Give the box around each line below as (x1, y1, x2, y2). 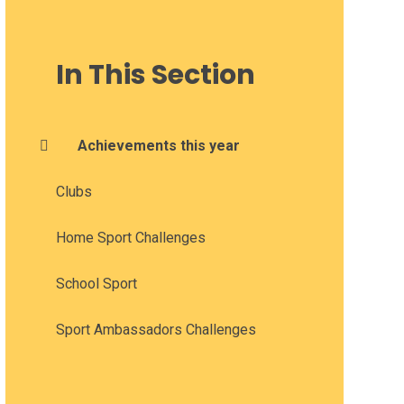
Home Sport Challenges (55, 228, 206, 246)
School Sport (55, 274, 137, 292)
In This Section (55, 55, 255, 94)
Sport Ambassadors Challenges (55, 320, 256, 338)
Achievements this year (77, 136, 240, 154)
